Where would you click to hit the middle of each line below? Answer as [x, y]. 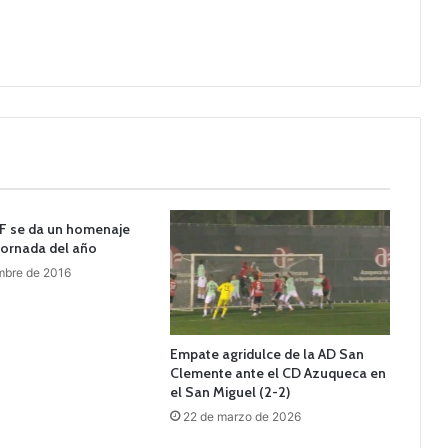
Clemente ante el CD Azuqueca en [277, 372]
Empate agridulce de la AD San [266, 353]
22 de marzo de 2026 [241, 416]
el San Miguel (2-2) [229, 391]
